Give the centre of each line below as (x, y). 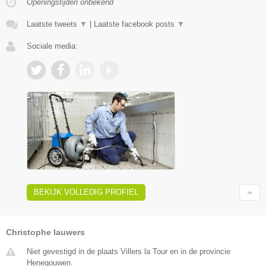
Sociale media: (52, 46)
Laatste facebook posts (135, 24)
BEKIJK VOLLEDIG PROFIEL (86, 192)
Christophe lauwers (45, 232)
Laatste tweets (53, 24)
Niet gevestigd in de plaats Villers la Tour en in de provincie (129, 251)
